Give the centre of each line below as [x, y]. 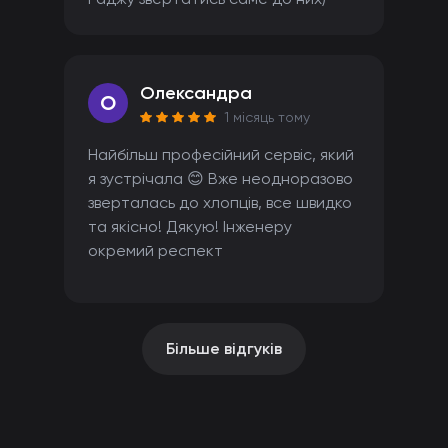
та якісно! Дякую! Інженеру [190, 226]
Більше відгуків [224, 348]
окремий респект [155, 250]
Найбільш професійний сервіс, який [221, 154]
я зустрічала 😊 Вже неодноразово [220, 178]
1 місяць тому [267, 117]
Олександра [196, 93]
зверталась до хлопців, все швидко [220, 202]
